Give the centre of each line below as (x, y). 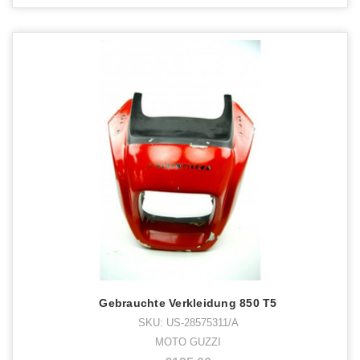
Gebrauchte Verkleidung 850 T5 (188, 303)
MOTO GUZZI (188, 342)
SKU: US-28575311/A (188, 322)
